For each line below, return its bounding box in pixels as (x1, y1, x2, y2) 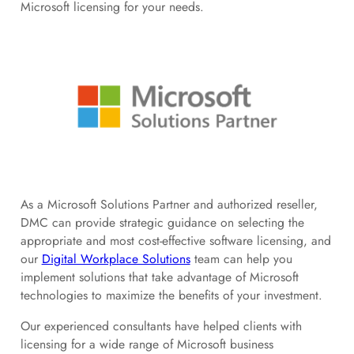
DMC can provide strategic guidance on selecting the (20, 213, 304, 232)
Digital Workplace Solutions (41, 249, 190, 268)
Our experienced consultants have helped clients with (20, 316, 302, 335)
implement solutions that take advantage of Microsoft (20, 267, 299, 286)
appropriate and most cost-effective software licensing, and (20, 231, 331, 250)
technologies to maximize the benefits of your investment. (20, 285, 322, 304)
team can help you (190, 249, 292, 268)
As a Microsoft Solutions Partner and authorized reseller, (20, 194, 318, 213)
